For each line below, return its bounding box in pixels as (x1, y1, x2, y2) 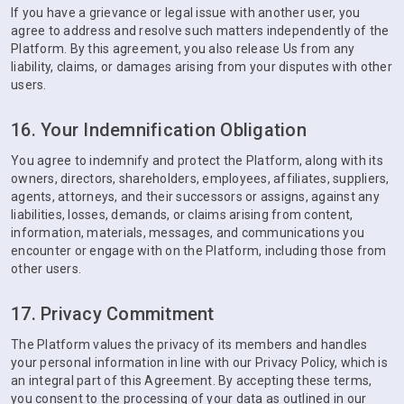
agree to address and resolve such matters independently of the (11, 23, 390, 38)
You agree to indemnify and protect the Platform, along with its (11, 153, 383, 168)
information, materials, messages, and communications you (11, 225, 364, 240)
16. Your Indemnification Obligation (11, 119, 307, 141)
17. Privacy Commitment (11, 303, 215, 325)
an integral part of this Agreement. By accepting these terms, (11, 373, 372, 388)
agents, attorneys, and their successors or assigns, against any (11, 189, 380, 204)
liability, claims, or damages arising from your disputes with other (11, 60, 392, 74)
